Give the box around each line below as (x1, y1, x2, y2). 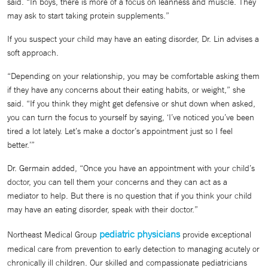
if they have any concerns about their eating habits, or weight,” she (7, 84, 245, 95)
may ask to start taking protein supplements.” (7, 10, 169, 21)
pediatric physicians (99, 228, 180, 240)
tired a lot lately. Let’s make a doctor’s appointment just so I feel (7, 126, 233, 136)
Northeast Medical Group (7, 229, 99, 240)
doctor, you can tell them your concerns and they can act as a (7, 176, 227, 187)
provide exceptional (180, 229, 251, 240)
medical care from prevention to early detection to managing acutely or (7, 243, 260, 254)
